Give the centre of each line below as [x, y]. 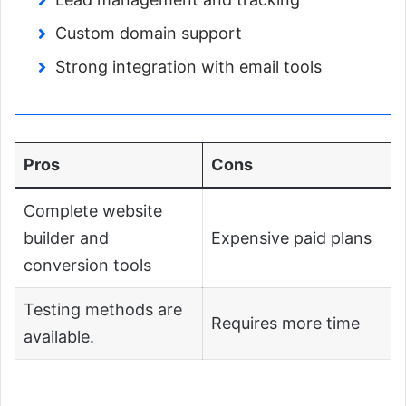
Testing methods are [103, 310]
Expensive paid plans [291, 238]
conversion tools [87, 266]
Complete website [93, 211]
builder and [66, 238]
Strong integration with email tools [188, 67]
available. [59, 337]
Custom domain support [149, 34]
